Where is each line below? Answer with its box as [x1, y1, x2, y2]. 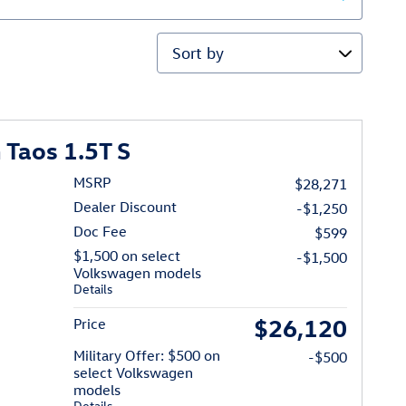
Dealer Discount [73, 198, 178, 217]
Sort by [156, 34, 208, 53]
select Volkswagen [73, 363, 194, 382]
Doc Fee [73, 222, 128, 241]
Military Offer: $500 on [73, 346, 221, 365]
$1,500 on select [73, 246, 181, 266]
